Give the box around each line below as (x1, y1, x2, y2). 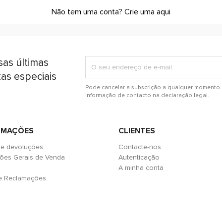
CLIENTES (118, 126, 155, 136)
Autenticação (118, 153, 160, 162)
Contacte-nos (118, 143, 161, 151)
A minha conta (118, 164, 164, 172)
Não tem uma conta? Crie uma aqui (52, 7, 170, 17)
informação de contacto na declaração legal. (85, 92, 210, 99)
